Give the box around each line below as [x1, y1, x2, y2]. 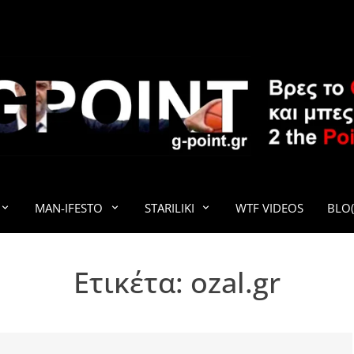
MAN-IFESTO [35, 200, 103, 216]
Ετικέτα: [73, 263, 190, 302]
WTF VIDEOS [235, 200, 303, 216]
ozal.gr [190, 263, 281, 302]
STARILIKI [144, 200, 194, 216]
